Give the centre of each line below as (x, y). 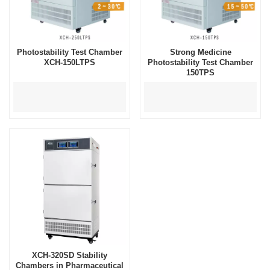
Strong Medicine (200, 52)
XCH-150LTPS (70, 63)
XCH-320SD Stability (70, 255)
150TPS (200, 73)
